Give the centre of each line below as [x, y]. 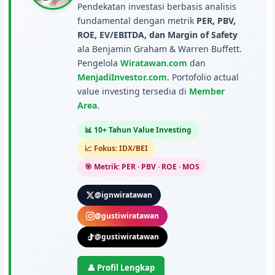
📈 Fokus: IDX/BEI [117, 149]
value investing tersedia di [134, 91]
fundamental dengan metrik [137, 21]
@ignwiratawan [124, 195]
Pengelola [99, 63]
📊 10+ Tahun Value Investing [138, 130]
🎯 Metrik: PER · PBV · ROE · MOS [142, 167]
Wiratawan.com [154, 63]
